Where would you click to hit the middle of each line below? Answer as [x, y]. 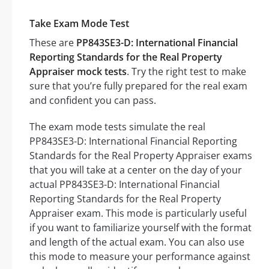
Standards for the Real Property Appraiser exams [141, 156]
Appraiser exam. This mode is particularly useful [138, 213]
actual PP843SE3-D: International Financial [125, 185]
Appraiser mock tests [78, 72]
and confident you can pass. [93, 101]
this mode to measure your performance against [140, 257]
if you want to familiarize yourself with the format [141, 228]
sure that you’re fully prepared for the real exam [138, 86]
